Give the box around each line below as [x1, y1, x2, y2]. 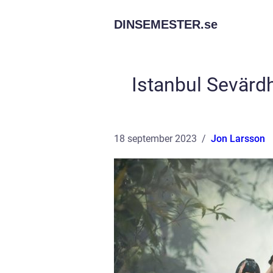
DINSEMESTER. [114, 18, 204, 31]
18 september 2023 [114, 133, 197, 144]
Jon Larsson [211, 133, 265, 144]
